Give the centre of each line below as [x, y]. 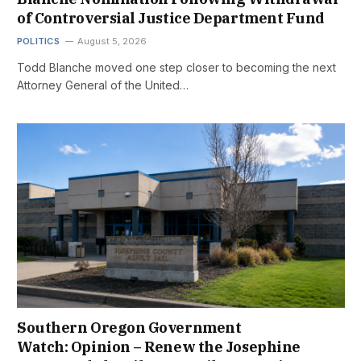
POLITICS [38, 41]
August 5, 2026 [112, 41]
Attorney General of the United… [103, 85]
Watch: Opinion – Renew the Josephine [159, 346]
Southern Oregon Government [129, 327]
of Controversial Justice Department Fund [171, 18]
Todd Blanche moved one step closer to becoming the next [176, 67]
